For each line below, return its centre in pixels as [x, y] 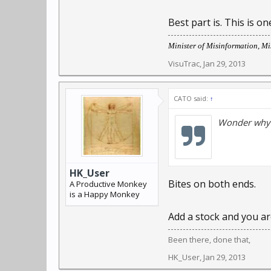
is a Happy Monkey [105, 194]
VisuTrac [184, 64]
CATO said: [192, 98]
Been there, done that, [209, 240]
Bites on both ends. [212, 184]
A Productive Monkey [108, 184]
